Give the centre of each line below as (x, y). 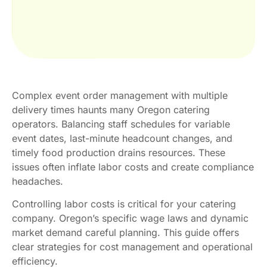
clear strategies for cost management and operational (132, 247)
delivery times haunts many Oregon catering (111, 109)
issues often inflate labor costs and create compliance (133, 167)
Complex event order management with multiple (120, 95)
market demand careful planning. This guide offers (125, 233)
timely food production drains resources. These (119, 152)
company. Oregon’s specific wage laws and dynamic (130, 218)
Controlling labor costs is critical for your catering (124, 204)
